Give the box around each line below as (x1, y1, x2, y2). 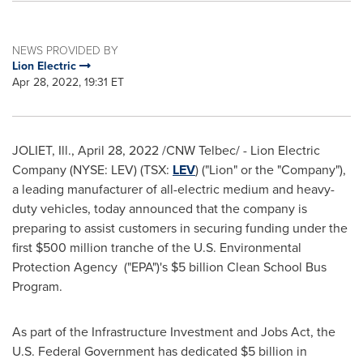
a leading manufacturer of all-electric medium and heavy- (12, 180, 335, 199)
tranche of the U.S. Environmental (108, 238, 301, 257)
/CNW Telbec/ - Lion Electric (159, 141, 320, 160)
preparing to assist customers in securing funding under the (12, 219, 348, 237)
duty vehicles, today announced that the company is (12, 199, 307, 218)
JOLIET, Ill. (12, 141, 71, 160)
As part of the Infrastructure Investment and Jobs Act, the (12, 322, 335, 341)
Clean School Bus (224, 258, 327, 276)
